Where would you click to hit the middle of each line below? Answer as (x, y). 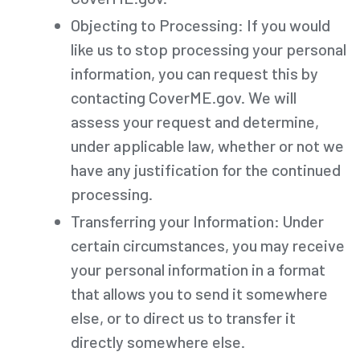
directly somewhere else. (158, 341)
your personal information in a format (198, 269)
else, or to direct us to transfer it (183, 317)
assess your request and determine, (195, 121)
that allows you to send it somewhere (199, 293)
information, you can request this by (194, 73)
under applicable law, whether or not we (207, 145)
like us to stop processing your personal (209, 49)
